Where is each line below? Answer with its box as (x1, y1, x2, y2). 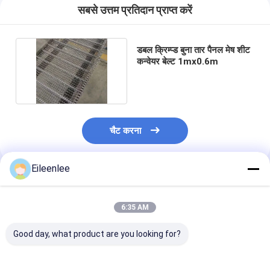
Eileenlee (31, 163, 70, 174)
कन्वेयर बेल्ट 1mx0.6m (136, 55, 218, 67)
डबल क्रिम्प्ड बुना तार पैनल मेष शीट (136, 44, 250, 55)
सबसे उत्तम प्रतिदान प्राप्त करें (78, 4, 192, 16)
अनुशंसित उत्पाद (10, 178, 73, 191)
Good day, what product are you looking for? (13, 229, 181, 239)
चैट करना (110, 125, 142, 137)
